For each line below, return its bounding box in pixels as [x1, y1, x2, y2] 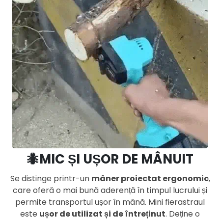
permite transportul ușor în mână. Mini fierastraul [15, 196, 205, 208]
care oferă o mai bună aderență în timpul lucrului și [13, 184, 207, 196]
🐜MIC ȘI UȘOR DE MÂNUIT [24, 150, 196, 168]
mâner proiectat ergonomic [91, 172, 209, 184]
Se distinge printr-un [10, 172, 91, 184]
